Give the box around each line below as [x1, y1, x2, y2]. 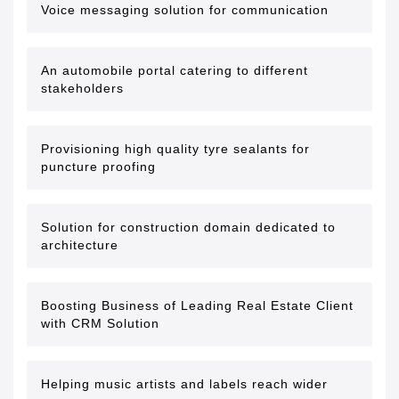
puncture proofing [41, 159, 156, 174]
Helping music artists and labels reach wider [41, 377, 328, 391]
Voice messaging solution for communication [41, 3, 329, 17]
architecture [41, 238, 118, 252]
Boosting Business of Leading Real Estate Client [41, 298, 354, 313]
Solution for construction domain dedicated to [41, 220, 336, 234]
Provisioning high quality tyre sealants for [41, 142, 310, 156]
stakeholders [41, 81, 124, 95]
